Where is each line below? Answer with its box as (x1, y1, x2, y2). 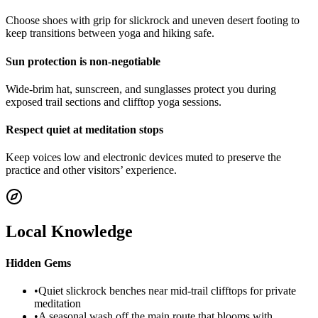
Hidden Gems (6, 256, 71, 269)
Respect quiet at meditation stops (6, 124, 163, 136)
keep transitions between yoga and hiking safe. (6, 27, 214, 40)
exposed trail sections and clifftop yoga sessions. (6, 95, 221, 108)
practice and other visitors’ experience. (6, 164, 177, 177)
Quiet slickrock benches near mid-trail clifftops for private (38, 284, 296, 297)
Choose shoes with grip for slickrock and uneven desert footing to (6, 14, 300, 27)
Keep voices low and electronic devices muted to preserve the (6, 151, 281, 164)
